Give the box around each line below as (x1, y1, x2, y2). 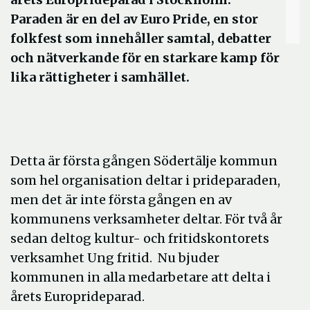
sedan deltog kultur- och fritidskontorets (10, 230, 269, 246)
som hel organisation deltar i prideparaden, (10, 172, 280, 188)
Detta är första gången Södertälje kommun (10, 153, 277, 169)
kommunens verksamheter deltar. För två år (10, 211, 282, 227)
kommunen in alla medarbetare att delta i (10, 269, 271, 285)
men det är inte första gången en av (10, 192, 232, 208)
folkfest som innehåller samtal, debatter (10, 30, 271, 46)
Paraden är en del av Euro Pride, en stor (10, 11, 258, 27)
